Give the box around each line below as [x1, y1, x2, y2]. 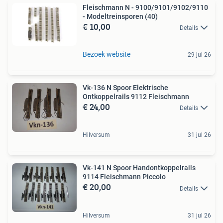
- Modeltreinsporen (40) [83, 12, 158, 20]
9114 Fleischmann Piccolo [83, 173, 166, 181]
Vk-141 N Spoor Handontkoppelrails [83, 164, 196, 172]
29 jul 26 [188, 51, 211, 58]
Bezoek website [83, 50, 130, 58]
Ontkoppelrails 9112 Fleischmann [83, 92, 189, 101]
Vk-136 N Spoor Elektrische [83, 83, 168, 92]
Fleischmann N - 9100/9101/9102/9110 [83, 3, 208, 11]
